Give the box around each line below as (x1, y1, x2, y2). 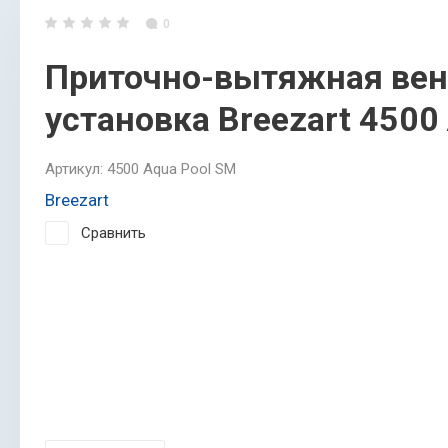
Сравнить (81, 223, 146, 242)
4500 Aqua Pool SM (103, 159, 236, 178)
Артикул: (45, 159, 103, 178)
